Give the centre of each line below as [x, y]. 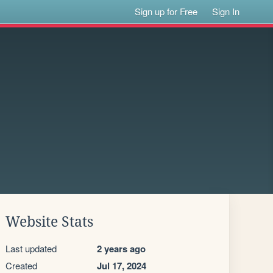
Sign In [226, 11]
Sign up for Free [166, 11]
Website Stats [49, 222]
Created [21, 265]
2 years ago [121, 249]
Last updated [31, 248]
